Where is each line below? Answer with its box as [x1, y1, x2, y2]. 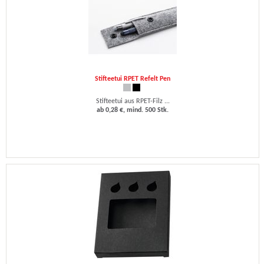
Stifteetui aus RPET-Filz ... [95, 98, 170, 105]
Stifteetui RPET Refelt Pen [95, 75, 170, 82]
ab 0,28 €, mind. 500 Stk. [97, 107, 169, 114]
